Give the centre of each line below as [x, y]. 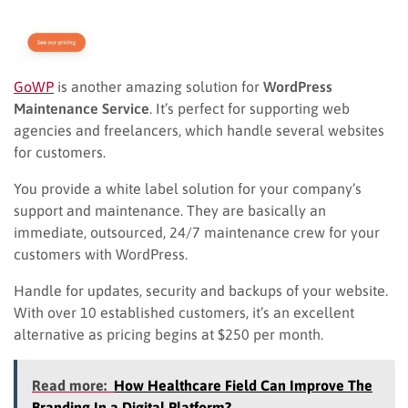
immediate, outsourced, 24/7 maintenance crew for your [197, 232]
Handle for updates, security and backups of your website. [201, 290]
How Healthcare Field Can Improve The [243, 385]
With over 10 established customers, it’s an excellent [184, 312]
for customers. [60, 152]
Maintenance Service [82, 108]
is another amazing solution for [158, 86]
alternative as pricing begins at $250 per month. [168, 334]
